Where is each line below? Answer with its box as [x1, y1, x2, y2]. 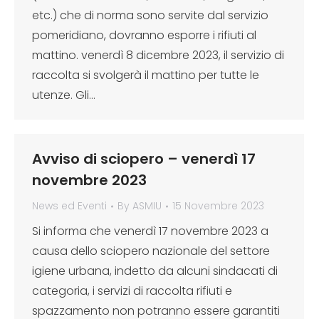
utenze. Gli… [32, 87, 95, 103]
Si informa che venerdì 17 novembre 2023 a [32, 223, 268, 239]
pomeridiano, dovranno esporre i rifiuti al [32, 27, 256, 43]
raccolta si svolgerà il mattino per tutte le [32, 67, 259, 83]
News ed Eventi [32, 199, 107, 213]
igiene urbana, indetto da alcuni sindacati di [32, 263, 278, 279]
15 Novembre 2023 [172, 199, 264, 213]
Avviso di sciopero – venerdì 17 [32, 149, 256, 169]
